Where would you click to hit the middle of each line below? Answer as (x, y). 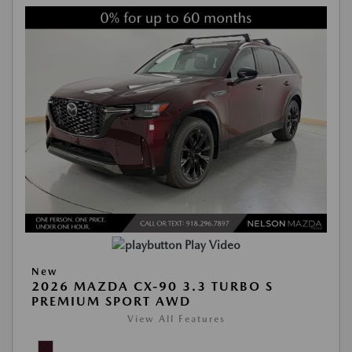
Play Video (212, 245)
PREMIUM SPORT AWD (111, 301)
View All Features (176, 319)
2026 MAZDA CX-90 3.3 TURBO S (152, 286)
